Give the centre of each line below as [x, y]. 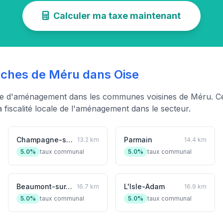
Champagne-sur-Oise [69, 140]
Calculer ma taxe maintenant [117, 16]
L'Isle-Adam [144, 186]
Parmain [138, 140]
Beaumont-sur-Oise [69, 186]
